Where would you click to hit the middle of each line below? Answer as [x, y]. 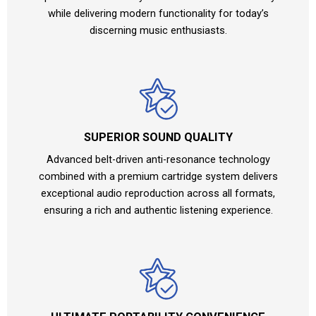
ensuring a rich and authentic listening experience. [158, 211]
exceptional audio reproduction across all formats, [158, 194]
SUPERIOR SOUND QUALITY [158, 138]
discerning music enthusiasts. [158, 31]
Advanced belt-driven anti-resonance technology [158, 160]
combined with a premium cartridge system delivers [158, 177]
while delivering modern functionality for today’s [158, 14]
